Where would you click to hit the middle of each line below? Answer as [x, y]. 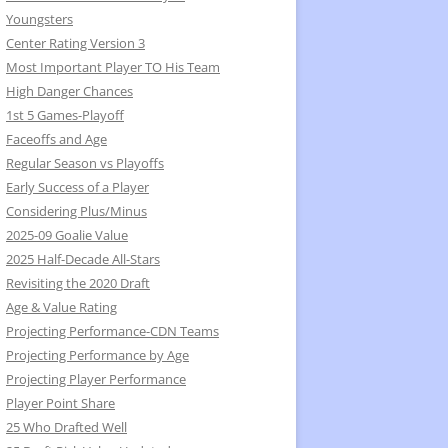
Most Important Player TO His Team [113, 67]
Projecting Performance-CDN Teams [112, 331]
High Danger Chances [69, 91]
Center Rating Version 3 [75, 43]
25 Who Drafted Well [66, 427]
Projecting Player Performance [96, 379]
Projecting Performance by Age [97, 355]
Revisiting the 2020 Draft [78, 283]
